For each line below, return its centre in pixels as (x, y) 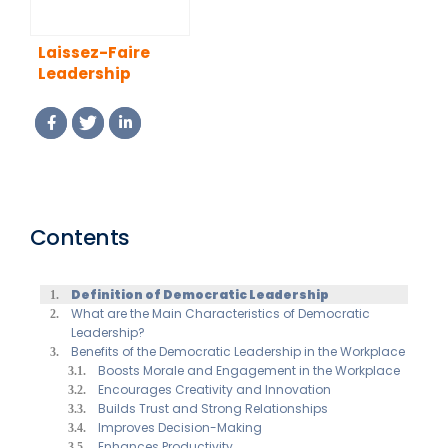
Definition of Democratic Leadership (200, 294)
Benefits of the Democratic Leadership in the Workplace (238, 351)
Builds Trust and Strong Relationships (213, 408)
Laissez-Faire (94, 52)
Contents (80, 237)
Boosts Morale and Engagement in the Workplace (249, 370)
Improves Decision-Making (180, 427)
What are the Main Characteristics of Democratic (221, 313)
